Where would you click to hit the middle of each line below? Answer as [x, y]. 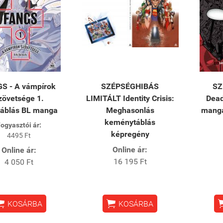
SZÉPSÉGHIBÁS [130, 86]
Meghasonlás [130, 110]
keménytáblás [130, 122]
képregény [130, 134]
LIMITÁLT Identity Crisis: [130, 98]
